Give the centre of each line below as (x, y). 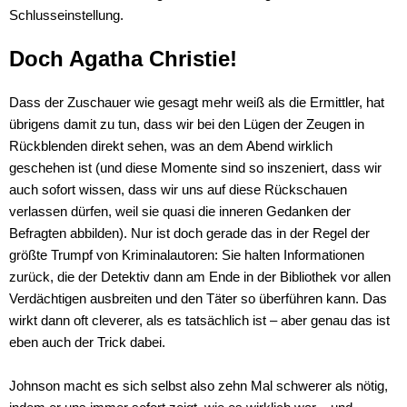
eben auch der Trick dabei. (87, 342)
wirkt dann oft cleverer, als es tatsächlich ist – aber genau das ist (199, 321)
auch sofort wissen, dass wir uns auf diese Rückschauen (178, 190)
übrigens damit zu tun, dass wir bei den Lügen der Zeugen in (187, 124)
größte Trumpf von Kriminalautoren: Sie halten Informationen (187, 255)
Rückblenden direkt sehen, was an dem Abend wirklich (171, 146)
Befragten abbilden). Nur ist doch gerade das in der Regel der (189, 233)
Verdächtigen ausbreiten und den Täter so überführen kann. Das (198, 299)
